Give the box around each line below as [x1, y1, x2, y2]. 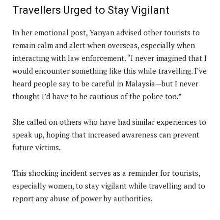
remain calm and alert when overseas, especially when [12, 40, 195, 51]
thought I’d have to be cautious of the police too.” [12, 91, 182, 102]
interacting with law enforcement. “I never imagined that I [12, 53, 207, 63]
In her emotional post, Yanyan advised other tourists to [12, 27, 200, 38]
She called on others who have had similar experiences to [12, 117, 206, 127]
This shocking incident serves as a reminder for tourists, [12, 168, 200, 178]
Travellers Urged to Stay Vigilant [12, 4, 169, 17]
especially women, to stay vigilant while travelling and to [12, 181, 205, 191]
